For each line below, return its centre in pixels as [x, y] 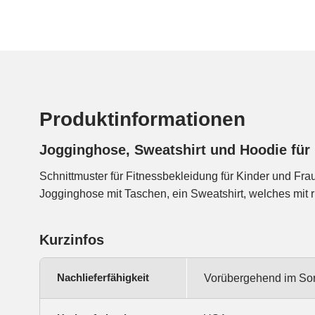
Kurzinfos [72, 239]
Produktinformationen [142, 119]
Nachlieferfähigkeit [103, 277]
